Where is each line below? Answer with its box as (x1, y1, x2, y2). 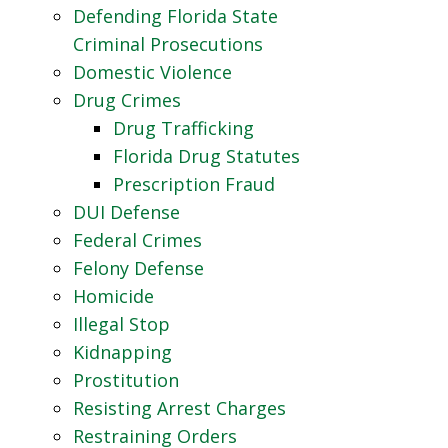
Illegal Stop (72, 312, 170, 336)
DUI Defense (72, 200, 180, 224)
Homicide (72, 284, 154, 308)
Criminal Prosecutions (72, 32, 263, 56)
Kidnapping (72, 340, 172, 364)
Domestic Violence (72, 60, 232, 84)
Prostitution (72, 368, 179, 392)
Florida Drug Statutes (112, 144, 300, 168)
